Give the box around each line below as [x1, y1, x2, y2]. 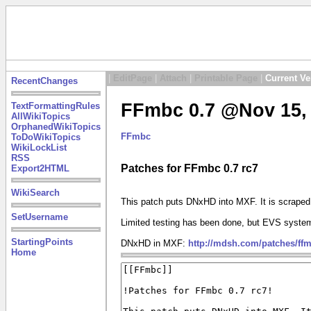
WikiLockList [10, 142, 67, 153]
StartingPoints [10, 236, 73, 247]
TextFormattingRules [10, 100, 100, 111]
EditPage [113, 73, 152, 84]
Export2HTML [10, 162, 69, 174]
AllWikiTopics [10, 110, 70, 121]
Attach [160, 73, 187, 84]
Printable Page [194, 73, 258, 84]
